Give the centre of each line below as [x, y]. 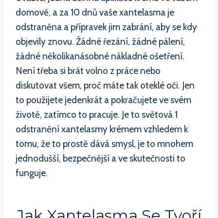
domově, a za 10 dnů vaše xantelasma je [95, 12]
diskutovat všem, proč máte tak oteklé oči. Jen [105, 85]
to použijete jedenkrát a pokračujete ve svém [103, 100]
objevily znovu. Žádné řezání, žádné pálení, [100, 41]
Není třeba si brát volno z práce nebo [88, 71]
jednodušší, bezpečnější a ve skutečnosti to [100, 158]
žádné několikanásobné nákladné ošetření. [100, 56]
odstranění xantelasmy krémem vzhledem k [102, 129]
